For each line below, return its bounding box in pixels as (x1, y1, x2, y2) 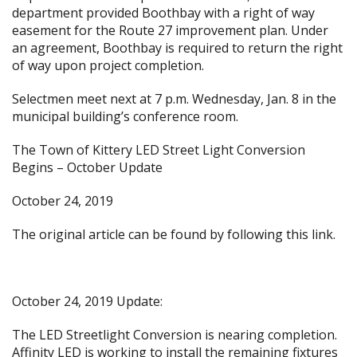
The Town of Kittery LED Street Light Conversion (12, 141, 305, 159)
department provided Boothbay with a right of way (12, 4, 315, 22)
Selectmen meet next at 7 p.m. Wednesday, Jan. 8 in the (12, 90, 336, 108)
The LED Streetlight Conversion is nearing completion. (12, 326, 340, 343)
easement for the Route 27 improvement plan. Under (12, 22, 328, 39)
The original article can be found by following (12, 226, 286, 243)
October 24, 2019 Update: (12, 292, 163, 310)
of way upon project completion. (12, 57, 204, 74)
